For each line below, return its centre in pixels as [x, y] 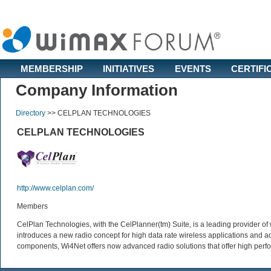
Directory [30, 113]
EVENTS [193, 69]
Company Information [97, 90]
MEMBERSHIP [52, 69]
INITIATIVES [129, 69]
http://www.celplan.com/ [55, 188]
